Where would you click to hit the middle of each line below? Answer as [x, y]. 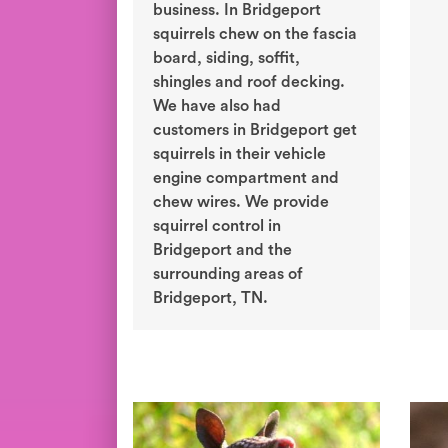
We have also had [217, 106]
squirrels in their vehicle [239, 154]
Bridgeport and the [222, 250]
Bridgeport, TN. [210, 298]
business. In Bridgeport [237, 10]
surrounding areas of [228, 274]
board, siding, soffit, [226, 58]
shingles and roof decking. [249, 82]
